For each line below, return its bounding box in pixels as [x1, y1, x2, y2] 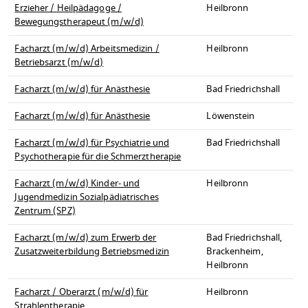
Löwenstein [206, 109, 255, 124]
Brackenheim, [206, 245, 263, 259]
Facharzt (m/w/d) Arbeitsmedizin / [14, 42, 159, 56]
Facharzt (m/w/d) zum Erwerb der [14, 231, 157, 245]
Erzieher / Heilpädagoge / [14, 1, 122, 16]
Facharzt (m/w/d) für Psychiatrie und [14, 136, 170, 151]
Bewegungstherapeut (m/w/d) [14, 15, 144, 30]
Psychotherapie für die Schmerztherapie [14, 150, 181, 164]
